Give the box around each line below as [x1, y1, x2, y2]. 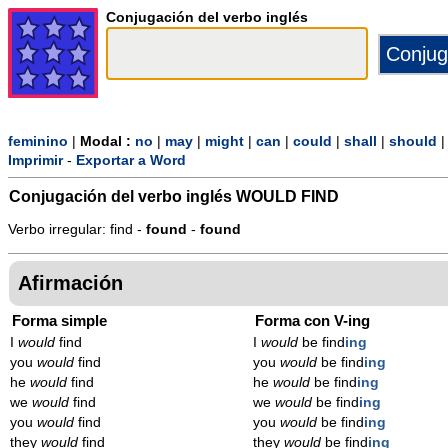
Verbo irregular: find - [8, 222, 146, 238]
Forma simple [12, 311, 107, 329]
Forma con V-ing [255, 311, 371, 329]
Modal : [80, 134, 135, 150]
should [389, 134, 437, 150]
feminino [8, 134, 68, 150]
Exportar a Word [76, 153, 186, 169]
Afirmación [18, 271, 123, 294]
